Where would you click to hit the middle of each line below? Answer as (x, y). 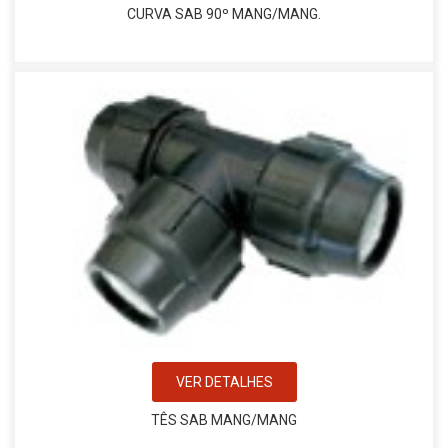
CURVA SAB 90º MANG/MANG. (224, 14)
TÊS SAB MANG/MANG (224, 420)
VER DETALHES (224, 382)
